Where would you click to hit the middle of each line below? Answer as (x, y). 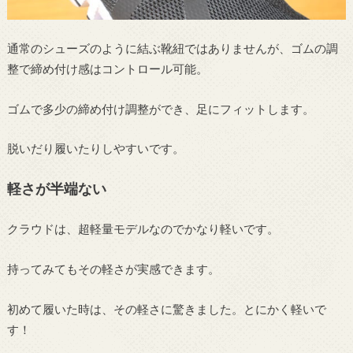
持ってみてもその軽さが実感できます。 (113, 269)
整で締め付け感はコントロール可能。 (107, 69)
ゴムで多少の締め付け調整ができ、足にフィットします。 (160, 108)
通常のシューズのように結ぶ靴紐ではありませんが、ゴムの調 (172, 48)
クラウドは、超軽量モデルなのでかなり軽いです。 (143, 229)
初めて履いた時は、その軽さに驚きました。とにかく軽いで (166, 308)
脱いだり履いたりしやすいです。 (95, 149)
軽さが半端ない (56, 188)
